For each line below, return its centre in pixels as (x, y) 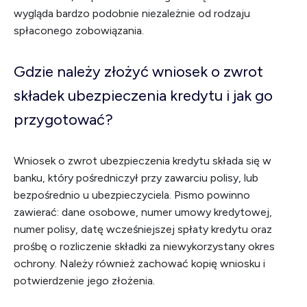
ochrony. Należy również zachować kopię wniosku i (139, 263)
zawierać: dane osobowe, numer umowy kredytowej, (143, 212)
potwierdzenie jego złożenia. (84, 281)
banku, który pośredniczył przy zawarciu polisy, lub (136, 178)
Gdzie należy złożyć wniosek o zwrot (138, 72)
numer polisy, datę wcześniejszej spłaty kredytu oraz (143, 229)
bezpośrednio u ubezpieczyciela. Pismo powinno (132, 195)
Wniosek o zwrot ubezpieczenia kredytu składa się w (143, 161)
